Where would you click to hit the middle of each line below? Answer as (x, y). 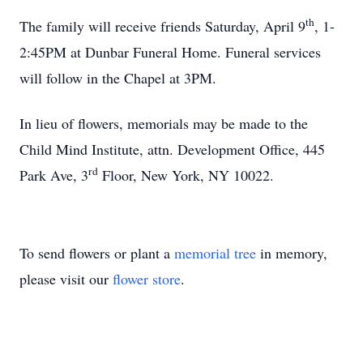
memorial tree (215, 253)
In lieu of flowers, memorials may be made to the (164, 123)
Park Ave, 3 (54, 175)
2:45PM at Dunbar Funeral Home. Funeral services (170, 52)
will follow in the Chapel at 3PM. (118, 78)
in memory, (292, 253)
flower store (147, 279)
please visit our (66, 279)
